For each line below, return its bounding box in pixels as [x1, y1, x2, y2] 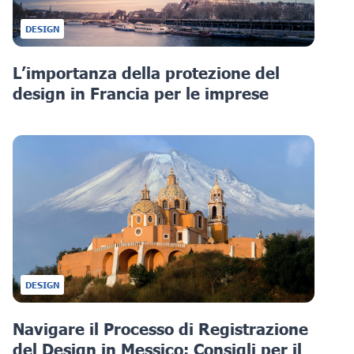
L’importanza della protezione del [13, 63, 280, 83]
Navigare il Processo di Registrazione [13, 319, 308, 339]
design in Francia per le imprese [13, 84, 269, 104]
